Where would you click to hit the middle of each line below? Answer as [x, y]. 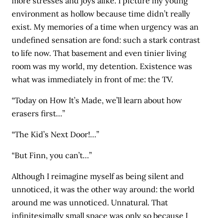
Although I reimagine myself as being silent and [98, 176]
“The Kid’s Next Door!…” [56, 134]
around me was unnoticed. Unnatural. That [90, 203]
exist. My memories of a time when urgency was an [105, 27]
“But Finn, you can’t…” [52, 155]
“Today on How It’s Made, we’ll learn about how [97, 100]
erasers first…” [39, 113]
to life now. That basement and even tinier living [99, 53]
